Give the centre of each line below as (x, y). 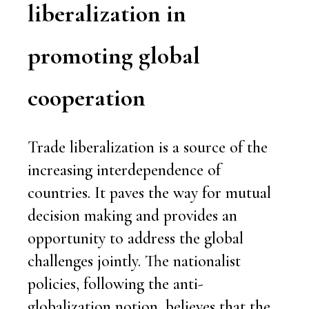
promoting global (114, 55)
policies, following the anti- (116, 283)
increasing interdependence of (124, 170)
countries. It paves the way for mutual (149, 192)
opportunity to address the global (136, 238)
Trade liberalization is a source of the (148, 147)
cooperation (87, 97)
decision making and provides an (132, 215)
